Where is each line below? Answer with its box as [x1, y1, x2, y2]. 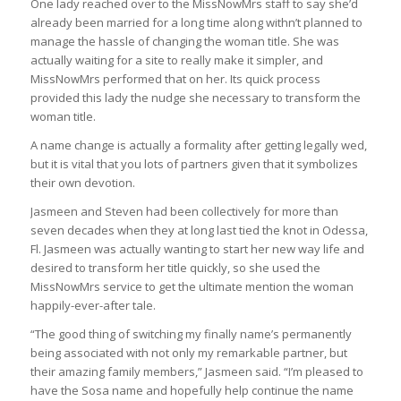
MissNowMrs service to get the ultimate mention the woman [30, 278, 354, 295]
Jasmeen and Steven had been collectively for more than [30, 203, 338, 220]
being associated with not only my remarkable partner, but [30, 345, 347, 362]
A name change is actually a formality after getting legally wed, [30, 137, 367, 154]
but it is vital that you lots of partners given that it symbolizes [30, 156, 358, 173]
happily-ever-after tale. [30, 297, 156, 314]
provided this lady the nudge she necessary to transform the [30, 90, 361, 107]
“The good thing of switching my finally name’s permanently [30, 326, 352, 343]
